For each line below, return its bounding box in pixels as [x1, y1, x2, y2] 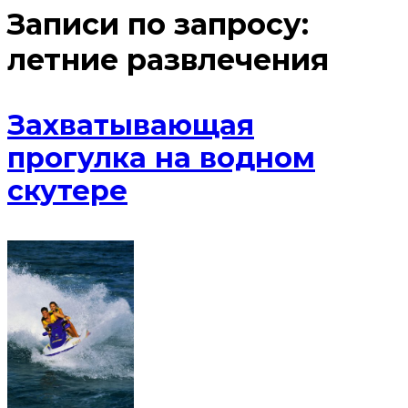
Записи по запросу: [7, 6, 309, 43]
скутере [7, 174, 127, 209]
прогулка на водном [7, 141, 315, 176]
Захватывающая [7, 108, 254, 143]
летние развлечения [7, 42, 329, 78]
